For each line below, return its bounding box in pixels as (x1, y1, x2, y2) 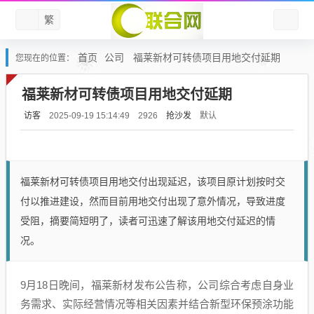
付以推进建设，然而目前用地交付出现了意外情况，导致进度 (20, 196, 285, 207)
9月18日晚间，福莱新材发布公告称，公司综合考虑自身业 (20, 279, 294, 291)
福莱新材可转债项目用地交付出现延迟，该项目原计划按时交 (20, 176, 285, 187)
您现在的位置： (15, 53, 74, 63)
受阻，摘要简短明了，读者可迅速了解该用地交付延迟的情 (20, 215, 275, 226)
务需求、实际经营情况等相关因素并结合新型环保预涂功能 (20, 298, 294, 310)
